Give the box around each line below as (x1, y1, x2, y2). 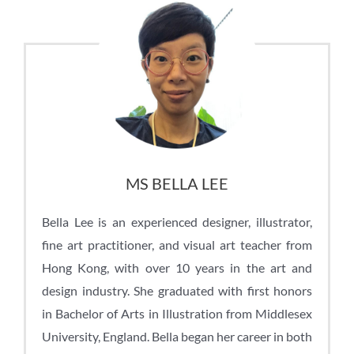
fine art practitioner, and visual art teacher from (42, 236, 312, 252)
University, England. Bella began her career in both (42, 328, 312, 344)
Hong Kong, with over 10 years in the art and (42, 259, 312, 275)
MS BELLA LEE (126, 173, 228, 193)
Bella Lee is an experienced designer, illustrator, (42, 213, 312, 229)
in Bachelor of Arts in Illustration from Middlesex (42, 305, 312, 321)
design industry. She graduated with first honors (42, 282, 312, 298)
